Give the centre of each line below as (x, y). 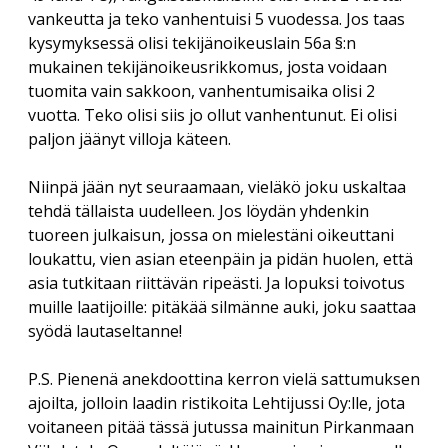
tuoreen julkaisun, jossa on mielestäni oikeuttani (211, 235)
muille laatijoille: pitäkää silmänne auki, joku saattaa (222, 307)
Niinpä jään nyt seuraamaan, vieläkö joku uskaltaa (217, 187)
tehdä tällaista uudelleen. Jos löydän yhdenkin (198, 211)
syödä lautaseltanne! (105, 331)
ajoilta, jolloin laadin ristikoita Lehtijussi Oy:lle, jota (216, 403)
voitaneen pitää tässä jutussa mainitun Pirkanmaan (221, 427)
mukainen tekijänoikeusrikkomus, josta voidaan (207, 67)
